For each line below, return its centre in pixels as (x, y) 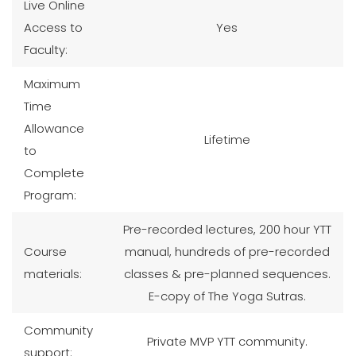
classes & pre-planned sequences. (227, 273)
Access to (53, 27)
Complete (54, 172)
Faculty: (46, 49)
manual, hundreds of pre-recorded (227, 251)
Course (45, 251)
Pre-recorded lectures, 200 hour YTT (227, 229)
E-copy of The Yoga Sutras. (227, 296)
